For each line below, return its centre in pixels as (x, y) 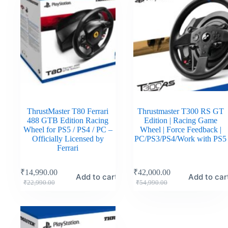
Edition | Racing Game (180, 120)
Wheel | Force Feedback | (180, 129)
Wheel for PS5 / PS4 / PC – (68, 129)
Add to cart (96, 177)
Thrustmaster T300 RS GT (180, 111)
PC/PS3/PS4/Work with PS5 (181, 138)
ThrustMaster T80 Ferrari (68, 111)
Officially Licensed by (68, 138)
